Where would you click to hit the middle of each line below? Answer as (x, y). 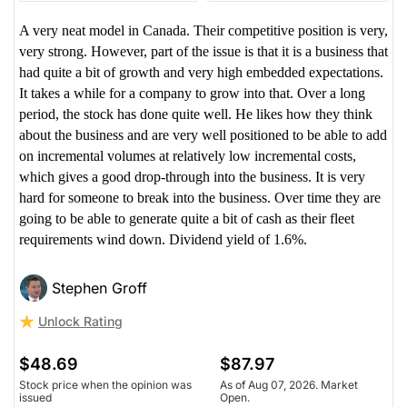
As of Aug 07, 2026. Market (289, 385)
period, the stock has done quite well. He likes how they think (196, 114)
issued (35, 398)
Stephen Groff (99, 288)
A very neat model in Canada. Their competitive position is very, (203, 31)
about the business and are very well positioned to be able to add (203, 135)
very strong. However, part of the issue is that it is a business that (203, 52)
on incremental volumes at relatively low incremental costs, (188, 156)
